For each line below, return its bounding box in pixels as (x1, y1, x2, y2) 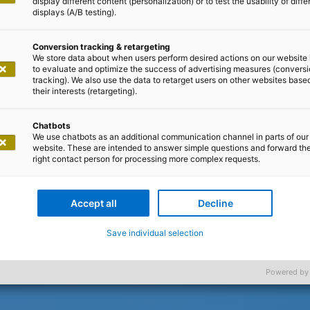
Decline (197, 197, 233, 209)
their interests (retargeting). (33, 86, 137, 96)
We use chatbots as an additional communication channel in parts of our (33, 131, 309, 142)
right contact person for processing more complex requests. (33, 154, 260, 164)
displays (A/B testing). (33, 7, 116, 17)
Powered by (266, 267, 309, 277)
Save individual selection (107, 228, 203, 238)
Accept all (70, 197, 117, 209)
